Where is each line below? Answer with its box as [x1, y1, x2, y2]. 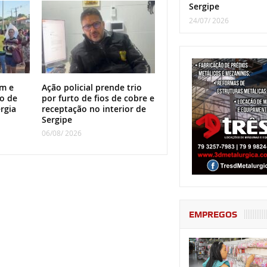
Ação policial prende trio [41, 82, 142, 94]
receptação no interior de [41, 103, 146, 115]
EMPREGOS [188, 209, 237, 221]
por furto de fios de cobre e [41, 92, 154, 104]
